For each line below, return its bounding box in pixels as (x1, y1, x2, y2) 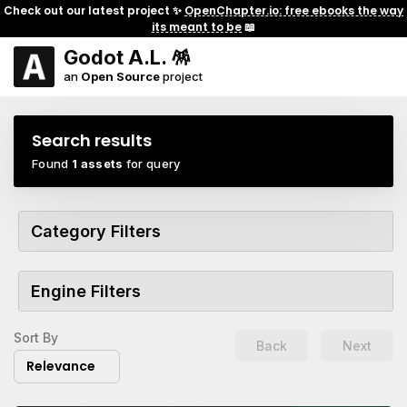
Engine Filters (31, 282, 141, 301)
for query (123, 156, 181, 171)
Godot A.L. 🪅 (64, 45, 191, 69)
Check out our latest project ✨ (4, 2, 184, 18)
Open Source (81, 69, 160, 84)
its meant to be (152, 18, 242, 35)
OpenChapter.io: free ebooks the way (184, 2, 403, 18)
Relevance (26, 357, 95, 375)
